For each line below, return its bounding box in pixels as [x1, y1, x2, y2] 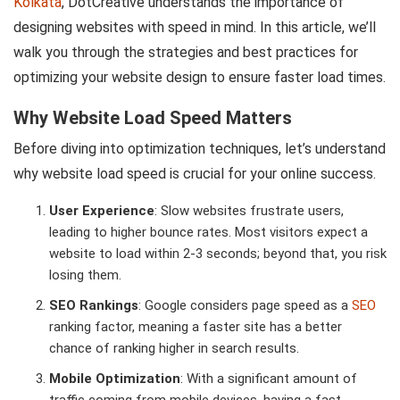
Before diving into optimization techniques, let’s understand [13, 140, 386, 158]
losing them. [49, 267, 121, 284]
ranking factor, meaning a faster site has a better [49, 319, 342, 336]
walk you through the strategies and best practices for [13, 44, 358, 62]
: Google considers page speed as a [138, 297, 352, 314]
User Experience [49, 203, 154, 220]
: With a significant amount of [180, 371, 357, 387]
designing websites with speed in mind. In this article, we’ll [13, 19, 376, 37]
